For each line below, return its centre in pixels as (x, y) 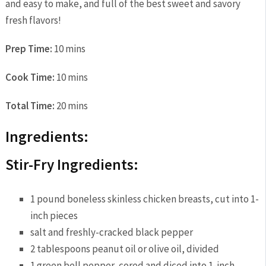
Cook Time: (30, 77)
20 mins (72, 106)
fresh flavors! (33, 20)
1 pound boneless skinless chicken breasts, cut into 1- (145, 199)
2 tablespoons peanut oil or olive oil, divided (125, 248)
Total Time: (30, 106)
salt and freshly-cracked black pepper (112, 232)
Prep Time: (28, 49)
